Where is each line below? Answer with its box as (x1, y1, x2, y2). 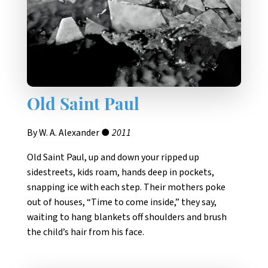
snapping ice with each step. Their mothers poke (27, 181, 226, 194)
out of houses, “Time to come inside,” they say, (27, 196, 217, 209)
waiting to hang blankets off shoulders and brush (27, 211, 227, 224)
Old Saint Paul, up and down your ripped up (27, 151, 199, 165)
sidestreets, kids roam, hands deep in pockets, (27, 166, 214, 179)
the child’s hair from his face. (27, 226, 144, 239)
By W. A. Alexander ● (27, 126, 112, 140)
